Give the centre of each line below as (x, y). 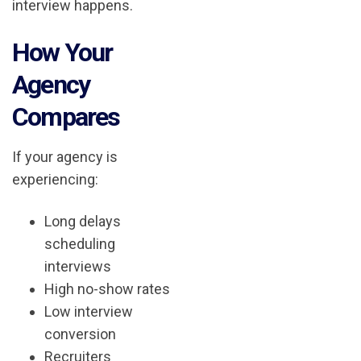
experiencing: (55, 179)
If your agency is (65, 156)
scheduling (80, 243)
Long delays (83, 221)
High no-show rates (107, 288)
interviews (78, 266)
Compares (66, 116)
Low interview (89, 311)
